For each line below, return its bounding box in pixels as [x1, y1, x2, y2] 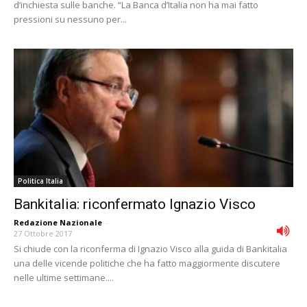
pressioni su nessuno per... [14, 13, 127, 26]
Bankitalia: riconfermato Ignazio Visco [14, 195, 256, 212]
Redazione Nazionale [14, 217, 102, 228]
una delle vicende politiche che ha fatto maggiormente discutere [14, 256, 280, 269]
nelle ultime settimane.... [14, 271, 114, 284]
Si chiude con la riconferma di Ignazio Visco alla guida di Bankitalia [14, 242, 287, 255]
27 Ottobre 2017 [14, 228, 72, 238]
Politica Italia [18, 175, 63, 186]
